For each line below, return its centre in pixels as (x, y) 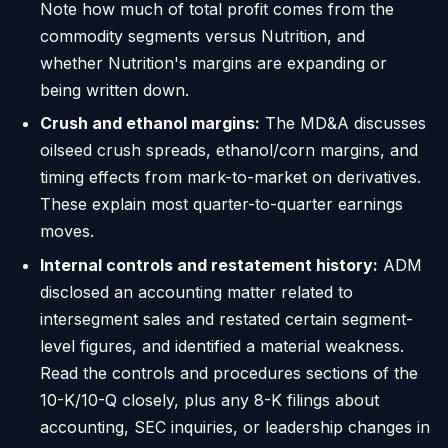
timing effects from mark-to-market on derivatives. (230, 177)
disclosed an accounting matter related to (196, 291)
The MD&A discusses (343, 123)
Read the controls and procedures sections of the (229, 372)
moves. (67, 231)
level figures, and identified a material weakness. (222, 345)
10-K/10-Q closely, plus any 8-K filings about (209, 399)
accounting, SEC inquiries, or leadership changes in (235, 426)
